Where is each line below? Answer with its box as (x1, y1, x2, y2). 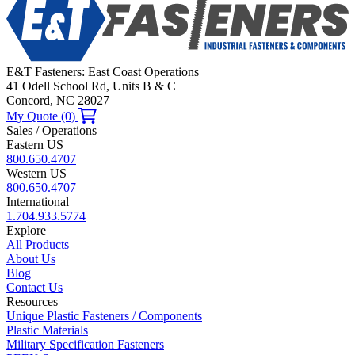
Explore (6, 223, 46, 237)
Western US (6, 166, 67, 180)
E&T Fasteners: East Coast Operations (6, 65, 199, 78)
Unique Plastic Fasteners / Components (6, 309, 202, 323)
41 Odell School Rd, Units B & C (6, 79, 176, 93)
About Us (6, 252, 55, 265)
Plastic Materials (6, 323, 88, 337)
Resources (6, 295, 58, 308)
